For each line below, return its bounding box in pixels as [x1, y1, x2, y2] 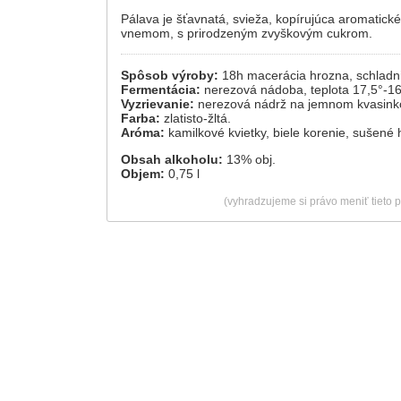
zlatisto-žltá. [160, 111, 231, 125]
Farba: [121, 111, 160, 125]
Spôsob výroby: [121, 68, 218, 82]
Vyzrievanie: [121, 97, 194, 111]
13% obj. [223, 152, 276, 166]
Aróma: [121, 125, 165, 140]
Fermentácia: [121, 82, 200, 97]
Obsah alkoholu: [121, 152, 223, 166]
